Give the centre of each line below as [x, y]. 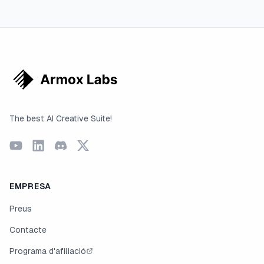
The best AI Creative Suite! [61, 118]
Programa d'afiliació [48, 251]
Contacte [28, 230]
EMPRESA [30, 186]
